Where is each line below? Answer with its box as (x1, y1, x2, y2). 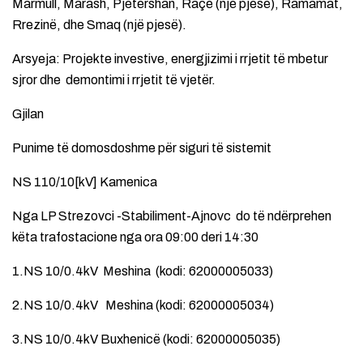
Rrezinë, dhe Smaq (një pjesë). (12, 17, 186, 32)
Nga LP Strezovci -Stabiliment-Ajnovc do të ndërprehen (12, 208, 331, 223)
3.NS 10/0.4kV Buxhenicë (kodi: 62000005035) (12, 331, 280, 346)
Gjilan (12, 106, 44, 121)
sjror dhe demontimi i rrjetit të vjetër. (12, 72, 216, 87)
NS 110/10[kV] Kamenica (12, 174, 157, 189)
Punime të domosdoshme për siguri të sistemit (12, 140, 271, 155)
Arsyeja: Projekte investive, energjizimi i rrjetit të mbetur (12, 51, 328, 66)
